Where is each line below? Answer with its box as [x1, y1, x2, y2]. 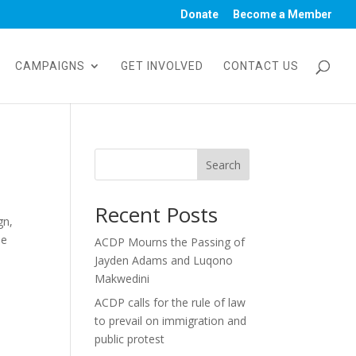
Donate [180, 7, 219, 21]
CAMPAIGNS [15, 60, 85, 72]
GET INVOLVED [121, 60, 203, 72]
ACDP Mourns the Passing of [95, 234, 246, 250]
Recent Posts [95, 200, 219, 229]
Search [205, 157, 241, 172]
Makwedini [95, 271, 150, 286]
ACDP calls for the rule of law [95, 295, 246, 310]
